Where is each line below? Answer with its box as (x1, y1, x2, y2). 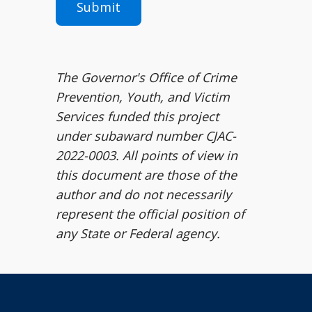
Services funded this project (56, 108, 219, 125)
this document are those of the (56, 166, 237, 183)
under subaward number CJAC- (56, 127, 236, 144)
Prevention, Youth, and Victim (56, 88, 230, 105)
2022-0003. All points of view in (56, 147, 237, 164)
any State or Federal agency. (56, 225, 220, 242)
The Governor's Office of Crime (56, 69, 237, 86)
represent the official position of (56, 205, 244, 222)
